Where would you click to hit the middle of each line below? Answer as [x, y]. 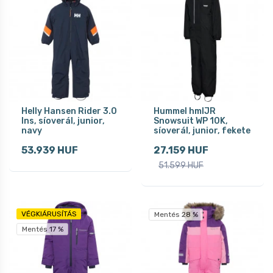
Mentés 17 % [42, 229]
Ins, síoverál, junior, [63, 121]
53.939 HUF [50, 150]
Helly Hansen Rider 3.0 [69, 111]
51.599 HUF [181, 165]
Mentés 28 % [176, 214]
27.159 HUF [181, 150]
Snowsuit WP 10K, [191, 121]
